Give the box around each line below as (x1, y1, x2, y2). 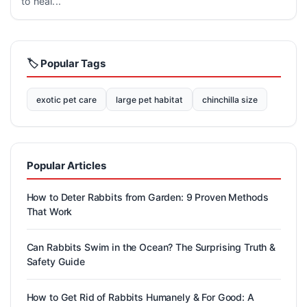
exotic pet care (36, 94, 97, 105)
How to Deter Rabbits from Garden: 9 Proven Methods (26, 191, 269, 203)
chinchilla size (202, 94, 258, 105)
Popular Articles (26, 159, 106, 173)
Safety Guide (26, 255, 85, 267)
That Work (26, 205, 73, 217)
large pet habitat (115, 94, 183, 105)
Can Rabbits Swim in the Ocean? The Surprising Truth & (26, 241, 276, 253)
